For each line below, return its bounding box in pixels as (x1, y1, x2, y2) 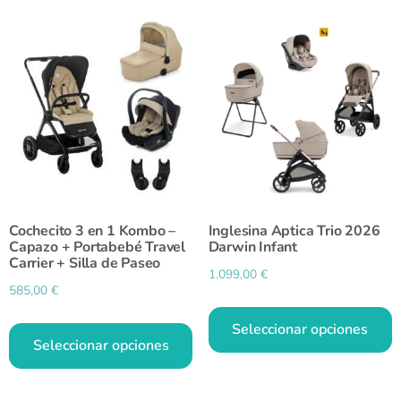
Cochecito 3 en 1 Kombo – (9, 220, 176, 241)
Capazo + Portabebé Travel (9, 236, 186, 257)
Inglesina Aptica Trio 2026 (208, 220, 380, 241)
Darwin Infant (208, 236, 297, 257)
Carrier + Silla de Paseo (9, 252, 161, 273)
